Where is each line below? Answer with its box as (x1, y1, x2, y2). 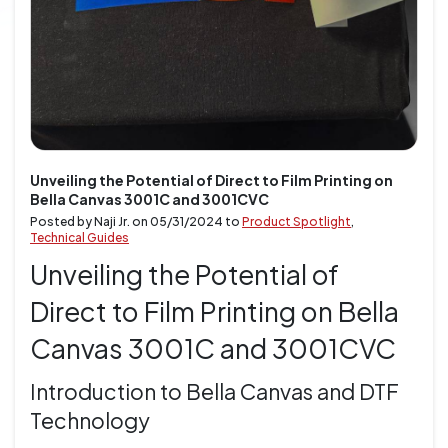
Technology (30, 407, 150, 435)
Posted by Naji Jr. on (30, 214, 150, 230)
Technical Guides (30, 230, 129, 246)
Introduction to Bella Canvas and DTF (30, 378, 399, 406)
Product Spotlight (242, 214, 351, 230)
